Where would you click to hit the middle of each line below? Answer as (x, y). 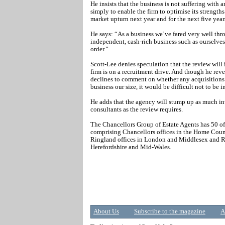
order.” (99, 49)
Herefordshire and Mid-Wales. (131, 147)
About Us (106, 211)
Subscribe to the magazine (170, 211)
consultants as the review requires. (137, 109)
